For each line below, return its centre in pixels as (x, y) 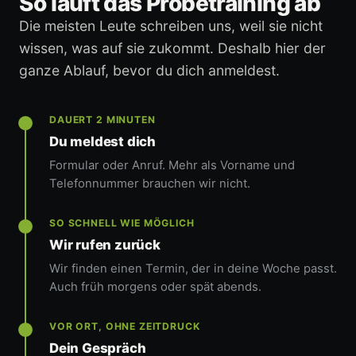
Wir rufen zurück (105, 245)
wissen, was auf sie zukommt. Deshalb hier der (172, 48)
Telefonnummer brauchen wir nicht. (150, 184)
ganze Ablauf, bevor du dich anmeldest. (149, 71)
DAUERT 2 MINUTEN (103, 120)
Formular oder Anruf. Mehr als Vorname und (172, 166)
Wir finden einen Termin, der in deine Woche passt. (193, 269)
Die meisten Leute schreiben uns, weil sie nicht (171, 26)
